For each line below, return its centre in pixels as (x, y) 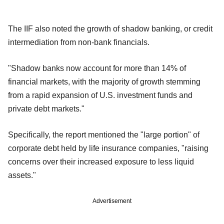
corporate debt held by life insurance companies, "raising (108, 148)
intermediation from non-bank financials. (79, 42)
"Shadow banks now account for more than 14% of (97, 68)
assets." (22, 175)
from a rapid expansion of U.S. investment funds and (100, 95)
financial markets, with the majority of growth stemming (104, 81)
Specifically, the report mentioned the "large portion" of (104, 134)
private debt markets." (46, 108)
